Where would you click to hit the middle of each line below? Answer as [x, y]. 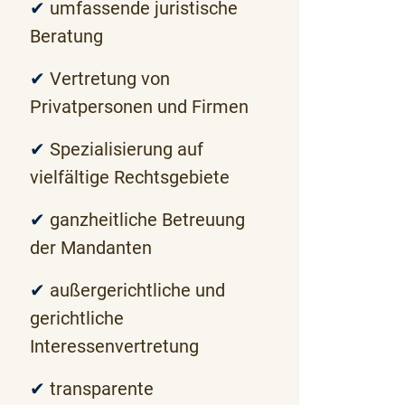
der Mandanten [90, 248]
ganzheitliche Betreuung [147, 220]
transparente [101, 389]
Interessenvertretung [114, 346]
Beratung [68, 36]
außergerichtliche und [137, 290]
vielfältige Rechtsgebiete [129, 177]
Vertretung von [109, 79]
